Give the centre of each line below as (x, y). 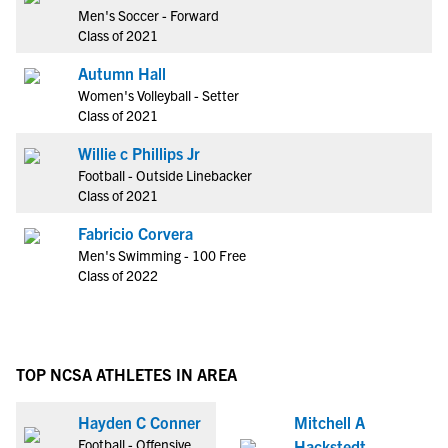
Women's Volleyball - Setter (158, 95)
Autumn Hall (122, 73)
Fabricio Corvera (135, 233)
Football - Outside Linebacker (165, 175)
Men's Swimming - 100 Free (162, 255)
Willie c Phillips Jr (139, 153)
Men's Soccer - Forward (148, 15)
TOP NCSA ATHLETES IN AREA (126, 374)
